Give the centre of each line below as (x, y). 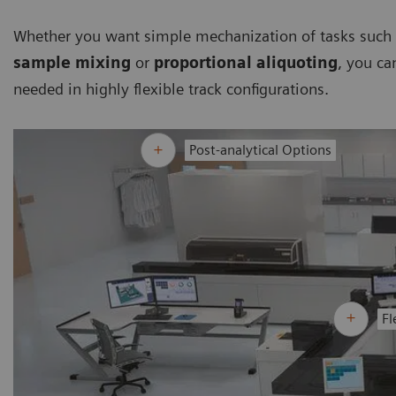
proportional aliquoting (246, 62)
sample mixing (72, 62)
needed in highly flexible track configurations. (171, 88)
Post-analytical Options (260, 150)
